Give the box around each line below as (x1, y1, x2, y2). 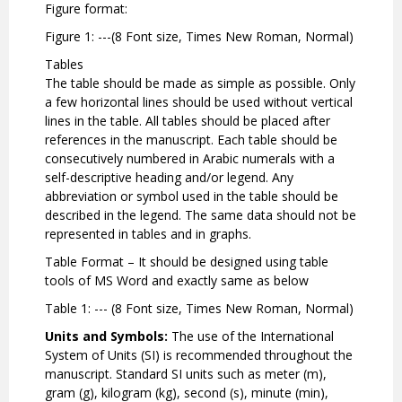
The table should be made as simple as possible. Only (45, 74, 355, 92)
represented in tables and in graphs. (45, 225, 251, 243)
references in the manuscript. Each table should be (45, 131, 337, 149)
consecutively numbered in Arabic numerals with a (45, 150, 335, 168)
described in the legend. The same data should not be (45, 206, 356, 224)
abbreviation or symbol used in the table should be (45, 188, 338, 205)
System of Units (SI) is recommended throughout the (45, 346, 353, 364)
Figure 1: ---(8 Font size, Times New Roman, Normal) (45, 28, 354, 46)
